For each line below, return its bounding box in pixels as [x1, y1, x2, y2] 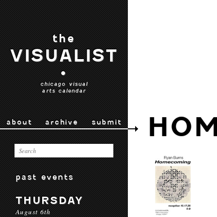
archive [45, 118, 78, 126]
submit [91, 118, 122, 126]
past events [15, 172, 74, 182]
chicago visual [40, 80, 88, 87]
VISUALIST [9, 46, 119, 66]
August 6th [15, 207, 51, 216]
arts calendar [42, 87, 86, 94]
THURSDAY [15, 194, 83, 206]
